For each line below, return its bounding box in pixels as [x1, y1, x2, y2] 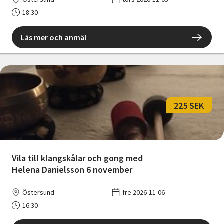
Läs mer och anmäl [21, 32, 86, 43]
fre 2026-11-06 [122, 188, 165, 197]
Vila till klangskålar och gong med [12, 152, 143, 164]
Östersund [22, 188, 54, 197]
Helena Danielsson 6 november [12, 164, 132, 176]
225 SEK [174, 99, 204, 111]
